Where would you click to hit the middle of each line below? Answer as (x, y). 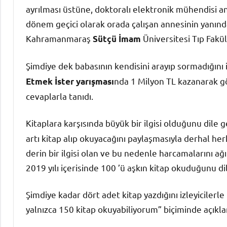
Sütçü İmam (117, 39)
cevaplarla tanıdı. (60, 96)
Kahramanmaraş (59, 38)
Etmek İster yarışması (70, 81)
